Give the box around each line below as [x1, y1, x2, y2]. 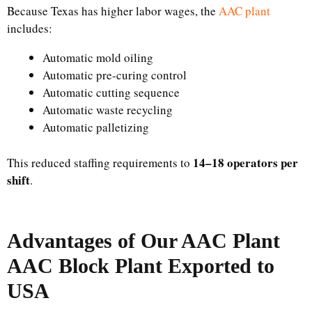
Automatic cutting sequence [42, 84, 180, 100]
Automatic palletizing [42, 119, 149, 135]
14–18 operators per [193, 153, 298, 171]
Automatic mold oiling [42, 49, 153, 65]
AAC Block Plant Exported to [7, 253, 274, 277]
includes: [7, 20, 52, 36]
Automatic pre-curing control [42, 67, 187, 83]
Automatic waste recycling [42, 102, 173, 118]
